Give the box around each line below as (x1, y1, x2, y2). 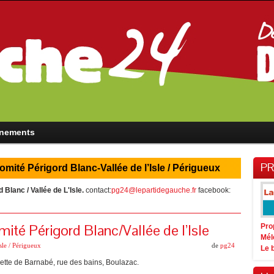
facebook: (196, 186, 231, 194)
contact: (84, 186, 111, 194)
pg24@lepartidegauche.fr (111, 186, 196, 194)
